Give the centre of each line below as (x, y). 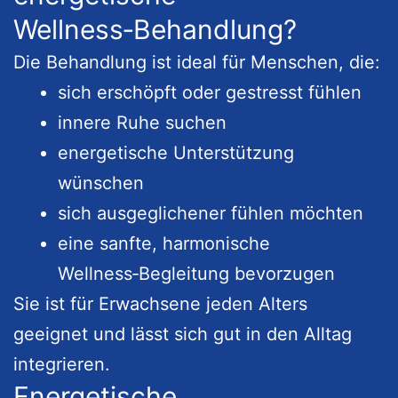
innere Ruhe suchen (142, 122)
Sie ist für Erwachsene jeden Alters (160, 303)
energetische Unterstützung (176, 152)
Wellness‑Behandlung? (155, 29)
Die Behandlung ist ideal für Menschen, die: (197, 62)
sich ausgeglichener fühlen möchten (211, 213)
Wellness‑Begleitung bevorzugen (196, 273)
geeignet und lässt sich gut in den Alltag (183, 334)
